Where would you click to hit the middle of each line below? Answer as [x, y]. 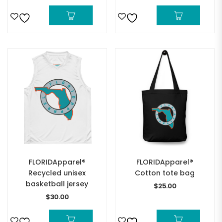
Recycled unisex [57, 173]
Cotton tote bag [165, 173]
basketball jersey [57, 184]
